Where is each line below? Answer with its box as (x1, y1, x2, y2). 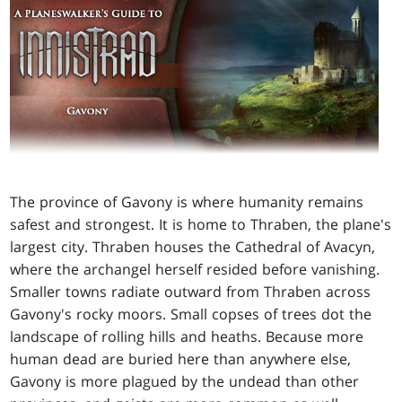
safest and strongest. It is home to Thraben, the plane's (10, 214, 392, 235)
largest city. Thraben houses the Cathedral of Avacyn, (10, 237, 376, 258)
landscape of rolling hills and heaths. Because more (10, 327, 364, 347)
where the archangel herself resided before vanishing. (10, 259, 380, 280)
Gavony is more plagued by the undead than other (10, 371, 360, 392)
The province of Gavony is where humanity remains (10, 192, 364, 213)
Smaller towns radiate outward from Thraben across (10, 282, 371, 302)
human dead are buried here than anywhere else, (10, 349, 352, 370)
